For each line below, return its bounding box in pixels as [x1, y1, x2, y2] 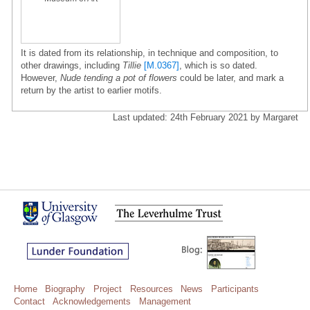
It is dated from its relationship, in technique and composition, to [21, 47, 278, 58]
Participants [211, 283, 259, 294]
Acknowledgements [53, 295, 131, 307]
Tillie [122, 60, 141, 71]
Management [139, 295, 192, 307]
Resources [129, 283, 173, 294]
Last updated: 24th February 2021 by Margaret [113, 111, 298, 122]
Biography [45, 283, 86, 294]
